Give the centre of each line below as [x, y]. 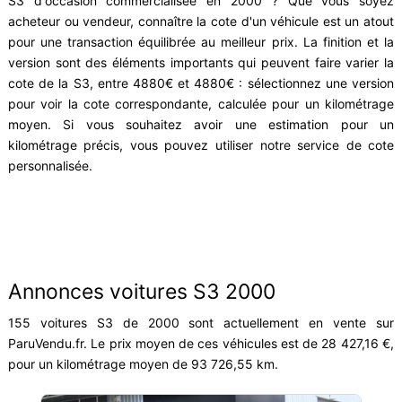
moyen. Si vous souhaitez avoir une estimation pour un [201, 124]
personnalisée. [50, 166]
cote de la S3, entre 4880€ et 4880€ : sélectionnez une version [201, 83]
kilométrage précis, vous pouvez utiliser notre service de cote [201, 145]
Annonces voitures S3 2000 [141, 292]
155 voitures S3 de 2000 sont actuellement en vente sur [201, 323]
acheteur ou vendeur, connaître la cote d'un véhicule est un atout [201, 21]
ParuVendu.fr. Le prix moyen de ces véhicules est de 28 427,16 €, [201, 344]
